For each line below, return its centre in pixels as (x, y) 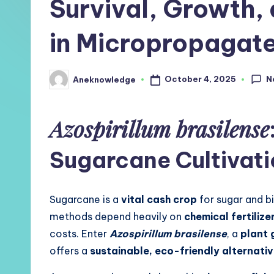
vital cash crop (159, 199)
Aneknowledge (104, 79)
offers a (70, 251)
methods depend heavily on (117, 217)
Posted (65, 83)
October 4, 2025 (200, 79)
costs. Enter (80, 234)
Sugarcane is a (85, 199)
